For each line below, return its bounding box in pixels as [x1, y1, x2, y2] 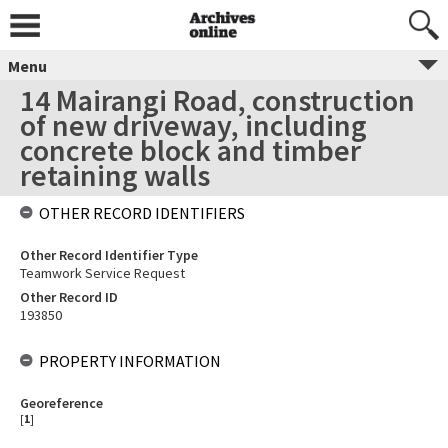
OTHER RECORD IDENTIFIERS [39, 203, 245, 223]
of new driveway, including [20, 106, 367, 144]
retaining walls [20, 156, 210, 194]
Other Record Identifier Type [20, 246, 198, 264]
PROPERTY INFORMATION [39, 351, 221, 371]
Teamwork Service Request [20, 264, 185, 282]
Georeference [20, 394, 103, 412]
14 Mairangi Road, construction [20, 81, 415, 119]
